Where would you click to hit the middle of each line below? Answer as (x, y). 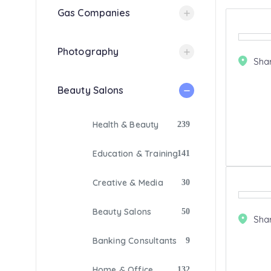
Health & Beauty (126, 125)
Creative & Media (128, 183)
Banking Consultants (135, 241)
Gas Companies (94, 13)
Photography (88, 51)
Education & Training (135, 154)
